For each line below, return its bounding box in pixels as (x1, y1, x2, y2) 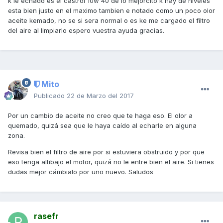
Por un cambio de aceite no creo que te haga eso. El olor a (8, 111, 193, 120)
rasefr (34, 211, 59, 222)
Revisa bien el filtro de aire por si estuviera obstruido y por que (8, 148, 205, 156)
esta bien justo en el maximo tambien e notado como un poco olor (8, 6, 215, 15)
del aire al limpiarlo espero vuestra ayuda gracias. (8, 26, 164, 35)
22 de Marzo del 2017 (67, 92, 134, 100)
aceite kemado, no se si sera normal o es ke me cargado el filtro (8, 16, 210, 25)
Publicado (34, 92, 67, 100)
